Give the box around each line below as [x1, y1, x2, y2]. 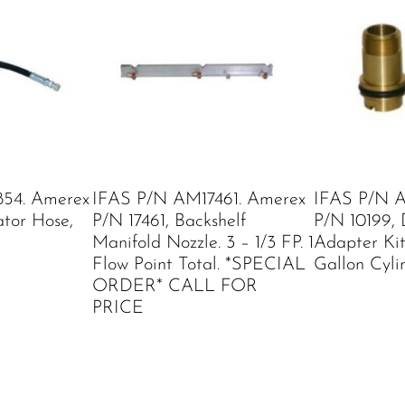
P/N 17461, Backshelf [92, 212, 246, 231]
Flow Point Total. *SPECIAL [92, 256, 306, 275]
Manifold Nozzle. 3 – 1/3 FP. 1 [92, 234, 314, 253]
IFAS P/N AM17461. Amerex [92, 191, 306, 210]
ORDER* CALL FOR [92, 278, 258, 297]
